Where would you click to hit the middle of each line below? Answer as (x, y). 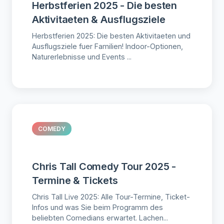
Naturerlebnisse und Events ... (82, 57)
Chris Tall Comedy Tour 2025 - (104, 167)
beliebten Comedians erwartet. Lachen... (100, 218)
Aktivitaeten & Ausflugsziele (99, 20)
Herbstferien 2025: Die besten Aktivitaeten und (111, 36)
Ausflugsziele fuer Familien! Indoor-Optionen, (107, 46)
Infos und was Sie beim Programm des (97, 207)
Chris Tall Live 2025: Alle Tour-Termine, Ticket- (111, 197)
